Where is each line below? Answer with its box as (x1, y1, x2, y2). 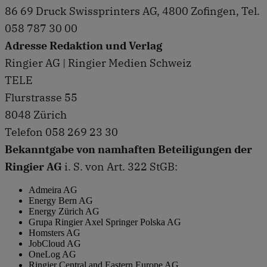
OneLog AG (29, 249, 76, 259)
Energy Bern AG (29, 195, 93, 206)
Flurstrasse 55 (5, 90, 77, 104)
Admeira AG (29, 184, 77, 195)
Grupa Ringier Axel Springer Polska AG (29, 216, 181, 227)
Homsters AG (29, 227, 80, 238)
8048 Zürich (5, 107, 67, 122)
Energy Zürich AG (29, 206, 100, 216)
